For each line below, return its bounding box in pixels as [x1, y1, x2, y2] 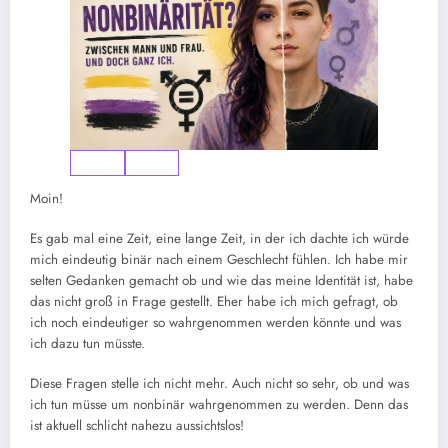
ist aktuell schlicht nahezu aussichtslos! [30, 415, 244, 435]
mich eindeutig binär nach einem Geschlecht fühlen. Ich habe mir [30, 249, 408, 269]
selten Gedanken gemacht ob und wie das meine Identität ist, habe [30, 270, 413, 290]
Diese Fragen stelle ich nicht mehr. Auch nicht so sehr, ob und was [30, 373, 409, 393]
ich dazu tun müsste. [30, 333, 145, 353]
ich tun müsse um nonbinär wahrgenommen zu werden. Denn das [30, 394, 408, 414]
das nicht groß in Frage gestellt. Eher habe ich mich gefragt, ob [30, 291, 398, 311]
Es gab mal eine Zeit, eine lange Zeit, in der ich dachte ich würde [30, 228, 409, 248]
